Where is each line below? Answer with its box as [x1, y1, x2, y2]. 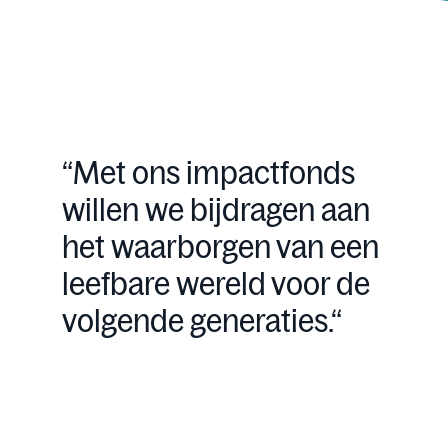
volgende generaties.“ [61, 301, 342, 341]
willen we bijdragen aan [61, 190, 370, 230]
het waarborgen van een [61, 227, 379, 267]
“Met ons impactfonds [61, 153, 355, 193]
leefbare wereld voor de [61, 264, 370, 304]
